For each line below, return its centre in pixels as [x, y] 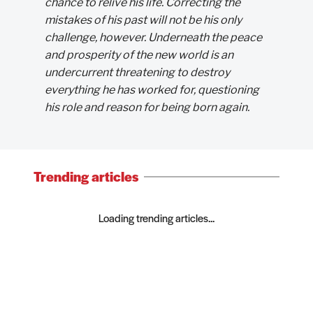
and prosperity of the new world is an [139, 55]
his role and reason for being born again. [147, 107]
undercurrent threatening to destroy [137, 72]
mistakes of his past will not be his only [143, 20]
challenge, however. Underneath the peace [153, 37]
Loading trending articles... [156, 218]
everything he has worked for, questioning [152, 90]
